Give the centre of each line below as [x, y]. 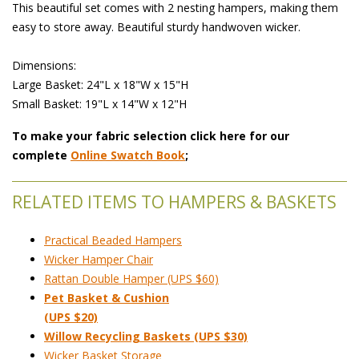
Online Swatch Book [128, 155]
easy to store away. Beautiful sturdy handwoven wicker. [156, 26]
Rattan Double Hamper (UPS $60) [131, 278]
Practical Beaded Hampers [113, 240]
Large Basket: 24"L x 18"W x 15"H [100, 84]
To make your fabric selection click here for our [151, 135]
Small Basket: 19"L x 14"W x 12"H [99, 103]
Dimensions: [44, 65]
